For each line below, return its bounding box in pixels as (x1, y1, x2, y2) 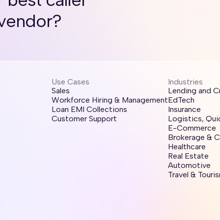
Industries (168, 77, 203, 86)
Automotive (168, 160, 211, 170)
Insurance (168, 104, 201, 114)
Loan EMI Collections (52, 104, 127, 114)
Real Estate (168, 151, 209, 161)
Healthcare (168, 141, 206, 151)
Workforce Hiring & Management (52, 95, 168, 105)
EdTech (168, 95, 194, 105)
